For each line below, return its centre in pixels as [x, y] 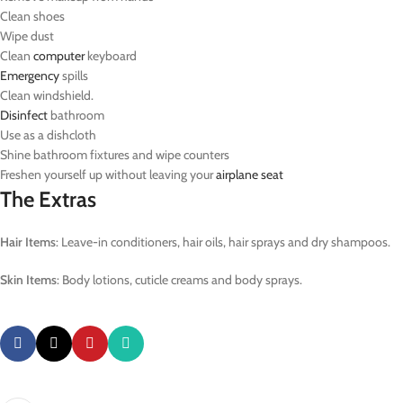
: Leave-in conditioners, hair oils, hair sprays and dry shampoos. [223, 242]
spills [74, 75]
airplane [237, 174]
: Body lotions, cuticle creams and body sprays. [179, 279]
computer [59, 55]
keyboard [111, 55]
